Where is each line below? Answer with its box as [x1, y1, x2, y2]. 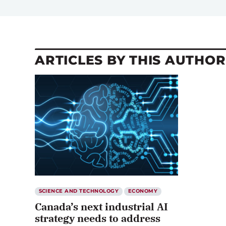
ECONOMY [128, 188, 158, 195]
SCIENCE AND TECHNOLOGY [38, 188, 119, 195]
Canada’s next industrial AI [35, 200, 168, 214]
